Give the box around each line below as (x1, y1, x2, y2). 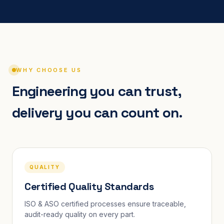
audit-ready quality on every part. (24, 209, 135, 218)
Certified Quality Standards (24, 179, 154, 193)
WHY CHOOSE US (16, 66, 82, 73)
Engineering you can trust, (12, 81, 181, 100)
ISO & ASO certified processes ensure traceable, (24, 199, 186, 208)
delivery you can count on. (12, 103, 183, 121)
